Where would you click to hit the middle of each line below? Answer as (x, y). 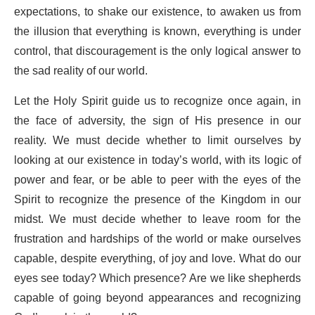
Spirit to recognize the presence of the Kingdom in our (157, 200)
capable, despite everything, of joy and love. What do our (157, 259)
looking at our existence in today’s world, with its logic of (157, 161)
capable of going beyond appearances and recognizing (157, 298)
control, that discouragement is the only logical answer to (157, 52)
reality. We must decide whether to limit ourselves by (157, 141)
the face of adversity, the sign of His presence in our (157, 121)
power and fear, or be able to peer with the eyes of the (157, 180)
